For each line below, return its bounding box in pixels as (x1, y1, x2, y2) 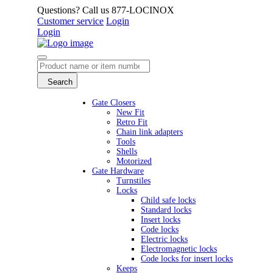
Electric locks (141, 235, 188, 244)
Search (48, 77, 73, 87)
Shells (116, 147, 138, 156)
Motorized (116, 157, 152, 166)
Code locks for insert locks (141, 254, 233, 263)
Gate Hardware (92, 166, 144, 175)
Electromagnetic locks (141, 244, 218, 253)
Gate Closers (92, 98, 136, 107)
